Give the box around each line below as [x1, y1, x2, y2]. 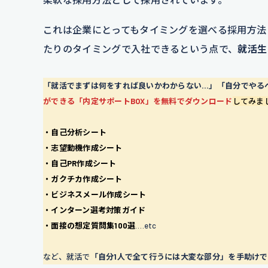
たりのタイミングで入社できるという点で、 [43, 42, 238, 54]
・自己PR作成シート [43, 158, 117, 168]
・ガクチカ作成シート [43, 173, 123, 184]
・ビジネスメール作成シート [43, 189, 147, 199]
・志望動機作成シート [43, 142, 123, 153]
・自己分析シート [43, 127, 107, 137]
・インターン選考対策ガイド [43, 205, 146, 215]
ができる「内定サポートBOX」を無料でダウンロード [43, 96, 233, 106]
